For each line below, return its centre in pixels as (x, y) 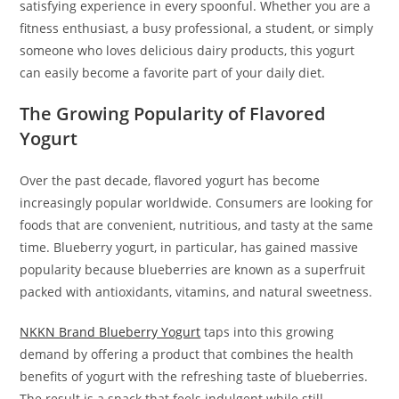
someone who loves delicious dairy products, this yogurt (187, 50)
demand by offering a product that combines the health (187, 354)
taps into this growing (268, 331)
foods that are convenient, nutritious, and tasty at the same (197, 224)
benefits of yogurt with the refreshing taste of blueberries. (194, 376)
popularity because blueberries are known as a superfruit (193, 269)
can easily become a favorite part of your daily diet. (173, 72)
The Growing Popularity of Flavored (173, 113)
